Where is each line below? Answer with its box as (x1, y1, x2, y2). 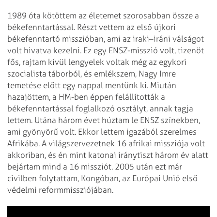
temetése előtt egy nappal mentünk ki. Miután (7, 80, 176, 90)
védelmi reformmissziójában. (7, 185, 113, 195)
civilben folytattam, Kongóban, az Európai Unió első (7, 173, 198, 183)
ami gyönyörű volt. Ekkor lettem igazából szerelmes (7, 126, 197, 137)
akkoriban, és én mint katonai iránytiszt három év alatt (7, 150, 208, 160)
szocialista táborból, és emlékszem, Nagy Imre (7, 68, 176, 78)
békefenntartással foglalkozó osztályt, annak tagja (7, 103, 193, 113)
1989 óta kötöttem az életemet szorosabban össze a (7, 10, 199, 20)
